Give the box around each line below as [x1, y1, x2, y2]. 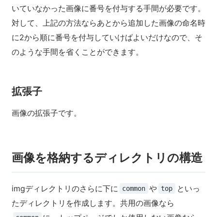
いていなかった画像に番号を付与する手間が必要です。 [12, 3, 205, 13]
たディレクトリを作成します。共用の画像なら [12, 198, 174, 208]
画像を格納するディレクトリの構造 [12, 151, 202, 165]
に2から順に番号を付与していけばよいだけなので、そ [12, 32, 202, 42]
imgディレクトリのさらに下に [12, 184, 118, 194]
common [122, 184, 146, 192]
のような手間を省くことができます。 [12, 46, 143, 57]
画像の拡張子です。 [12, 108, 81, 118]
